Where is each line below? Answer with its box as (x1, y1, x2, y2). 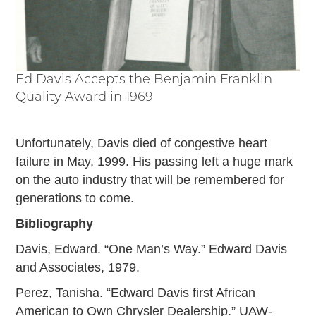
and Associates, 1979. (16, 260, 140, 274)
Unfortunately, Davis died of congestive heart (16, 135, 268, 150)
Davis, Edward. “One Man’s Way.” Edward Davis (16, 241, 288, 256)
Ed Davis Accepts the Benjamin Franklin (16, 73, 273, 87)
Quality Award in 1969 (16, 90, 154, 104)
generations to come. (16, 190, 135, 205)
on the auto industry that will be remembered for (16, 172, 285, 187)
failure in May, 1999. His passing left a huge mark (16, 154, 293, 169)
